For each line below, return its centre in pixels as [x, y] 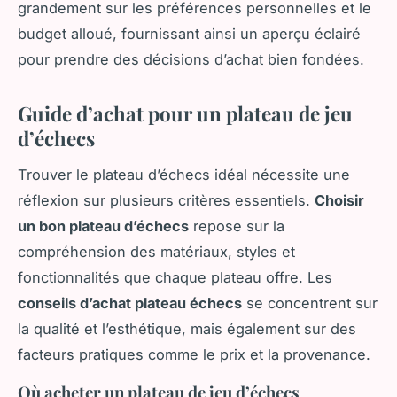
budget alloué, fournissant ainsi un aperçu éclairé [189, 34]
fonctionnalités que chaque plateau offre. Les [175, 277]
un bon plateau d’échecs [103, 226]
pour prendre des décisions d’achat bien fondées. [191, 60]
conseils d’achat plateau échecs [130, 303]
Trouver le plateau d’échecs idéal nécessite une [184, 174]
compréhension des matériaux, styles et [156, 251]
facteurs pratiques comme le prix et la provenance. [194, 354]
